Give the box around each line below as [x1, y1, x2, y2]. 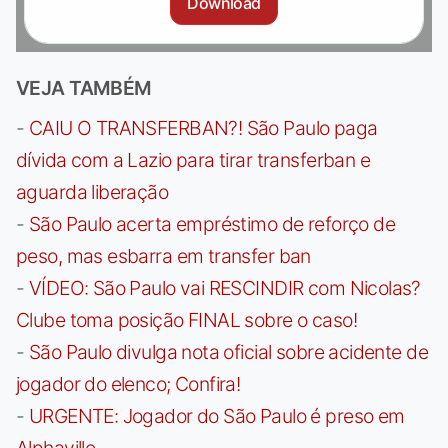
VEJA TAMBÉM [16, 75, 152, 100]
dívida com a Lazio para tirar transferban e [16, 147, 371, 172]
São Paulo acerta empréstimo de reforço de [28, 211, 396, 236]
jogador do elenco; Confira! [16, 371, 241, 396]
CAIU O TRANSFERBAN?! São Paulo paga [28, 115, 378, 140]
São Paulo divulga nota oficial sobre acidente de [28, 339, 428, 364]
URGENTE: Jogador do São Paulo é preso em [28, 403, 405, 428]
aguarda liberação [16, 179, 169, 204]
